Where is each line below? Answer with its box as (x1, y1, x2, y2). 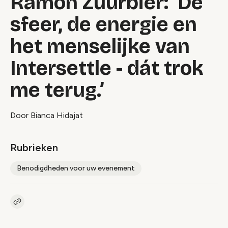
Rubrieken (10, 141, 58, 154)
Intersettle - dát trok (10, 56, 204, 80)
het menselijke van (10, 34, 190, 59)
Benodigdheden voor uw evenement (17, 164, 135, 173)
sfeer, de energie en (10, 12, 197, 37)
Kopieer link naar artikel (17, 202, 94, 210)
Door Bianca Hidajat (10, 110, 83, 120)
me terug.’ (10, 78, 104, 102)
